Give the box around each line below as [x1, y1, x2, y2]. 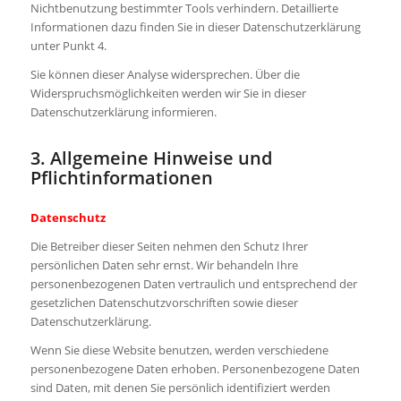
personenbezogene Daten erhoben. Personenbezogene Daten [30, 361, 360, 378]
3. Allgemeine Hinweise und [30, 146, 272, 171]
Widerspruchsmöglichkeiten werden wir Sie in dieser [30, 85, 306, 102]
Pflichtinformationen [30, 166, 213, 191]
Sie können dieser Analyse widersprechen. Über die [30, 66, 300, 83]
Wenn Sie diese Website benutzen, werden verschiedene [30, 342, 328, 359]
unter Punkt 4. [30, 37, 107, 54]
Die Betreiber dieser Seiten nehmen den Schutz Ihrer [30, 238, 308, 255]
